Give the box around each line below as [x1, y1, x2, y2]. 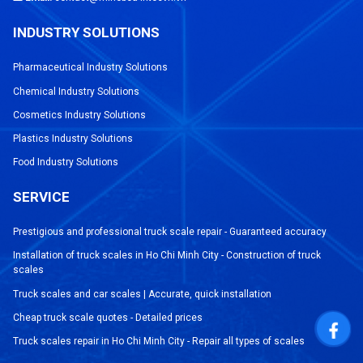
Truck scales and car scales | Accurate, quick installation [13, 288, 272, 300]
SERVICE [13, 189, 70, 206]
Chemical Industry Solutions [13, 85, 140, 97]
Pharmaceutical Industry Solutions [13, 62, 169, 74]
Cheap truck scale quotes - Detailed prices [13, 311, 203, 323]
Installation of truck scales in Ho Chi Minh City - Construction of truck [13, 250, 322, 262]
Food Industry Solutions [13, 156, 119, 169]
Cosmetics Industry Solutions [13, 109, 147, 121]
